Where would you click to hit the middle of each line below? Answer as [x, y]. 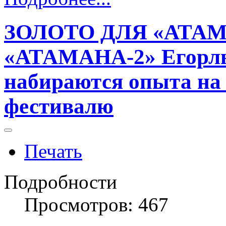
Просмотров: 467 [96, 205]
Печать [53, 151]
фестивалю [59, 106]
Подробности [61, 182]
